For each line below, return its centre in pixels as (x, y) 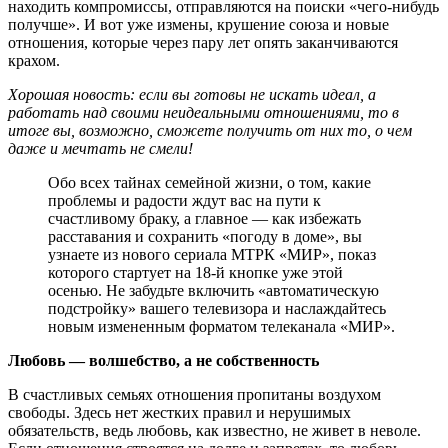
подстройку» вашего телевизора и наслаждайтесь (217, 308)
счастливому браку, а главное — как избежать (204, 218)
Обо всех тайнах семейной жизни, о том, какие (209, 182)
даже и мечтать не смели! (100, 148)
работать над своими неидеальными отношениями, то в (203, 112)
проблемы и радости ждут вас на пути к (184, 200)
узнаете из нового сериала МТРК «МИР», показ (212, 254)
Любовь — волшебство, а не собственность (163, 360)
